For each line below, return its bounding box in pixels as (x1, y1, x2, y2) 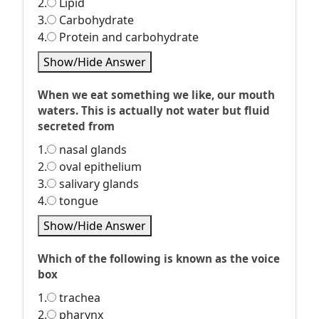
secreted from (38, 119, 115, 133)
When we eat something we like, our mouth (38, 88, 275, 102)
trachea (56, 290, 100, 305)
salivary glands (56, 176, 139, 192)
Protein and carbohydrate (56, 29, 199, 45)
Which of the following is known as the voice (38, 251, 280, 266)
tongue (56, 193, 98, 209)
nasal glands (56, 142, 127, 157)
